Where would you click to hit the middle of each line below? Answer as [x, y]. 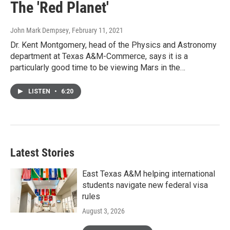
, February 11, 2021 [96, 31]
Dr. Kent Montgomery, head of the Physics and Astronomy [113, 45]
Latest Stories [42, 153]
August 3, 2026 [103, 211]
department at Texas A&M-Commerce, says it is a [99, 56]
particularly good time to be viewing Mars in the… [98, 68]
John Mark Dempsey [40, 31]
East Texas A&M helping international [149, 174]
